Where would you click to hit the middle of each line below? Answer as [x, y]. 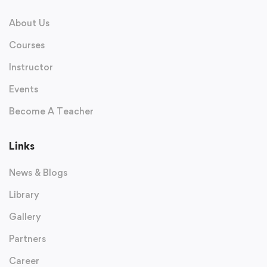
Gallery [25, 217]
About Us [29, 23]
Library [24, 195]
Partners [27, 239]
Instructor [31, 67]
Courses [27, 45]
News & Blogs [38, 173]
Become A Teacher [51, 111]
